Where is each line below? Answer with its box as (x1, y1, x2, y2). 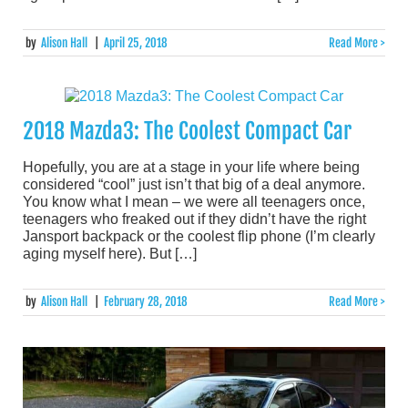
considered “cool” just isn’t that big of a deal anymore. (23, 177, 365, 193)
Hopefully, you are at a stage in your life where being (23, 159, 360, 176)
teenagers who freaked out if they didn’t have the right (23, 211, 366, 228)
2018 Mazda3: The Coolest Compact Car (23, 117, 352, 146)
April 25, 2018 (103, 35, 168, 50)
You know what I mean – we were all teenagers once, (23, 194, 365, 210)
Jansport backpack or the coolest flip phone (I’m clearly (23, 229, 375, 245)
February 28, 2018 (103, 294, 188, 310)
